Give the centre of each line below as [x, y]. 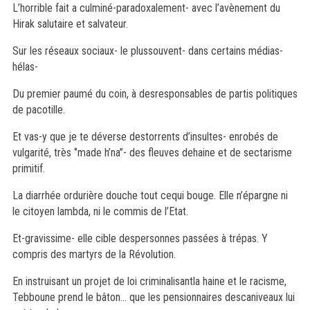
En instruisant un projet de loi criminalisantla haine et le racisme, [149, 281]
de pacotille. [38, 110]
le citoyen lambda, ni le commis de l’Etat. [100, 211]
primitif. [28, 168]
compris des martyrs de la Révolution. [94, 254]
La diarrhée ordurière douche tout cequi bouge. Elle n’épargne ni [150, 195]
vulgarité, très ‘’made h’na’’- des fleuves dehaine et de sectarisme [152, 153]
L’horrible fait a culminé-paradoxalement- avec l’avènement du [146, 8]
